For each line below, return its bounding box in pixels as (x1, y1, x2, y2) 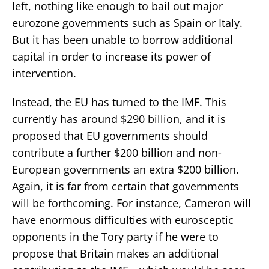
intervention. (12, 65, 76, 80)
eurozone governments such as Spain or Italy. (12, 15, 243, 30)
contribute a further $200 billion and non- (12, 145, 222, 160)
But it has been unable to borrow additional (12, 32, 233, 47)
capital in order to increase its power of (12, 49, 211, 64)
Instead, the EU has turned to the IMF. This (12, 94, 226, 109)
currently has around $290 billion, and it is (12, 111, 226, 126)
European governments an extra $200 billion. (12, 162, 239, 177)
